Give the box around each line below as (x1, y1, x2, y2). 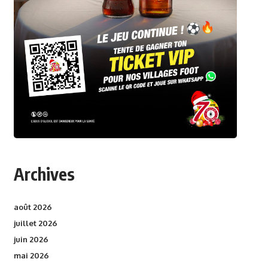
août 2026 (13, 202, 52, 212)
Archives (13, 163, 75, 184)
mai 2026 (13, 250, 49, 260)
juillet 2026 (13, 218, 57, 228)
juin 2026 (13, 234, 48, 244)
